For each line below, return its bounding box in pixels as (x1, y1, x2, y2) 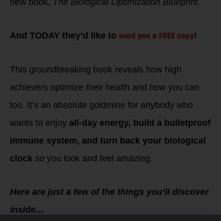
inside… (10, 204, 44, 215)
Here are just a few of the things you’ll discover (10, 186, 209, 197)
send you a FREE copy (119, 30, 194, 43)
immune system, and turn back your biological (10, 136, 206, 146)
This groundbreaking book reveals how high (10, 65, 182, 74)
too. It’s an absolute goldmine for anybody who (10, 100, 193, 110)
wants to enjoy (10, 118, 69, 128)
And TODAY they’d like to (10, 30, 119, 40)
